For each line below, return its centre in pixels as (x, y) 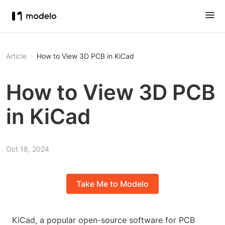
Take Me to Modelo (113, 184)
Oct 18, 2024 (28, 149)
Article (16, 56)
